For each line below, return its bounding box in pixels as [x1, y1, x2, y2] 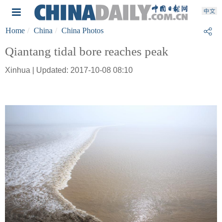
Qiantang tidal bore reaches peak [5, 45, 168, 58]
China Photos [61, 26, 104, 35]
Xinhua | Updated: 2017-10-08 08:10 [5, 66, 133, 74]
